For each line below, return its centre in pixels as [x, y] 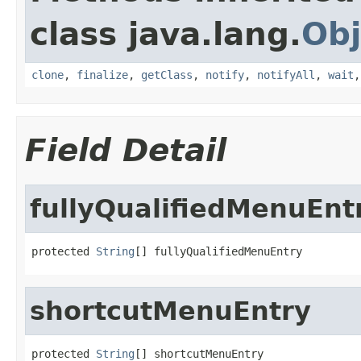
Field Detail [126, 150]
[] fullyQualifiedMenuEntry [218, 251]
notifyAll [286, 75]
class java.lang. [166, 34]
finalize [102, 75]
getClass [167, 75]
